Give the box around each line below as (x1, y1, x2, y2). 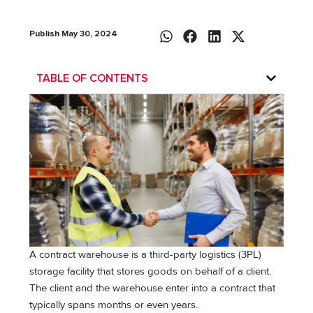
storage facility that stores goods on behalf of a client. (29, 265, 272, 277)
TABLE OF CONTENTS (36, 72, 149, 84)
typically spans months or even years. (29, 298, 198, 311)
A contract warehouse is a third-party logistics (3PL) (29, 248, 262, 261)
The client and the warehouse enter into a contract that (29, 282, 276, 294)
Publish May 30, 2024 (29, 28, 118, 39)
